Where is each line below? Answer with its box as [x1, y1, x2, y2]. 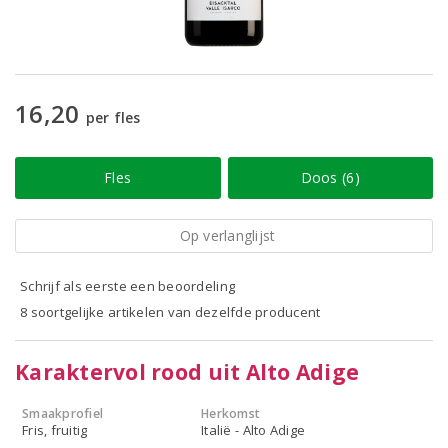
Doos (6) [300, 168, 360, 187]
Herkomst [201, 405, 261, 422]
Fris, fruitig [22, 421, 88, 439]
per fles [85, 108, 141, 127]
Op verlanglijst [179, 226, 276, 245]
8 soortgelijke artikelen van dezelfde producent [20, 303, 321, 321]
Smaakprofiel [22, 405, 104, 422]
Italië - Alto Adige [201, 421, 306, 439]
